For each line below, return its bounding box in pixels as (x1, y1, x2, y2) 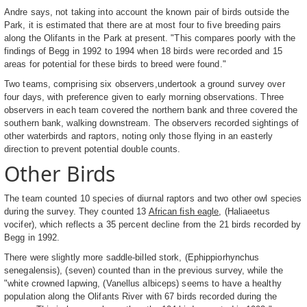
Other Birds (4, 159, 116, 188)
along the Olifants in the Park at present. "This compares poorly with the (4, 32, 296, 43)
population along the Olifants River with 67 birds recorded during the (4, 291, 277, 302)
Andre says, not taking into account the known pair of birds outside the (4, 6, 290, 17)
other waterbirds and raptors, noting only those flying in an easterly (4, 130, 273, 141)
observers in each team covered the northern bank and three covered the (4, 104, 298, 115)
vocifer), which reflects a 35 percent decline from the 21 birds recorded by (4, 219, 302, 230)
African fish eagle (148, 206, 219, 217)
